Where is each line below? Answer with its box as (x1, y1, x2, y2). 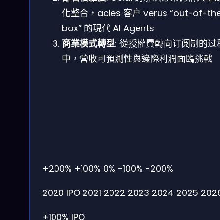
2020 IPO (42, 187, 80, 199)
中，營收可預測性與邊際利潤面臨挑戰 (62, 52, 212, 65)
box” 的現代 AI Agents (62, 22, 154, 34)
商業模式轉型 (62, 37, 115, 50)
